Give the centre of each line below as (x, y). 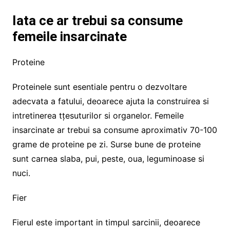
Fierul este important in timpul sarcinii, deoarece (106, 222)
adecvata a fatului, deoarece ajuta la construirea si (110, 101)
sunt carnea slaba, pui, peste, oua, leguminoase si (108, 158)
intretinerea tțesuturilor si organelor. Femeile (98, 115)
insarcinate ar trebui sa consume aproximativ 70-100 (114, 130)
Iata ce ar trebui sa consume (97, 20)
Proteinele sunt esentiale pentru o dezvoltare (99, 87)
